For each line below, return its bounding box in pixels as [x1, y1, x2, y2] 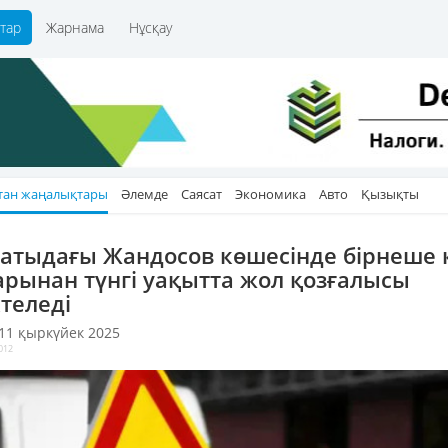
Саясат [181, 185, 222, 203]
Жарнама [46, 18, 104, 37]
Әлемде [121, 185, 168, 203]
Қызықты [361, 185, 419, 203]
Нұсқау [129, 18, 172, 37]
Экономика [235, 185, 306, 203]
